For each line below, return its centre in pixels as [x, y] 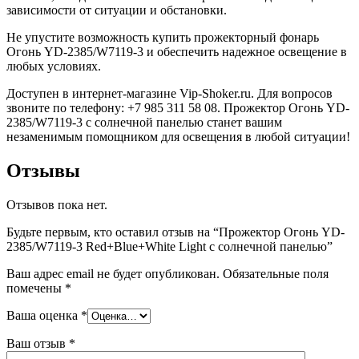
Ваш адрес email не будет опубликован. [113, 273]
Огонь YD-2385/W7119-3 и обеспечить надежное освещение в [177, 51]
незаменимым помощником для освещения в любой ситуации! [178, 136]
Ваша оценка [44, 315]
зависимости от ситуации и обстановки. [117, 10]
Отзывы [43, 170]
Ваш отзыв [38, 343]
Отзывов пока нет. [57, 204]
